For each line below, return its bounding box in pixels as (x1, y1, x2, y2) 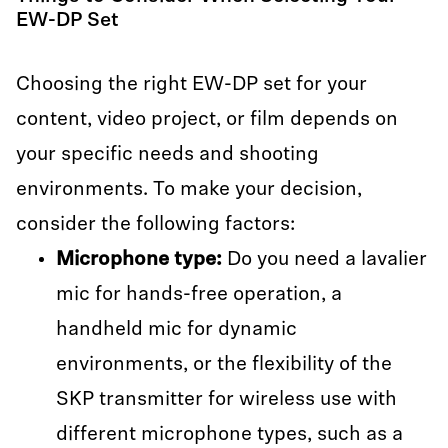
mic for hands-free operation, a (56, 285, 342, 305)
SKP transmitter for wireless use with (56, 390, 397, 410)
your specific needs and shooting (16, 145, 319, 165)
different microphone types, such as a (56, 425, 403, 445)
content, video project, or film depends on (16, 110, 398, 130)
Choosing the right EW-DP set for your (16, 75, 367, 95)
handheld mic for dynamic (56, 320, 297, 340)
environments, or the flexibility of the (56, 355, 392, 375)
